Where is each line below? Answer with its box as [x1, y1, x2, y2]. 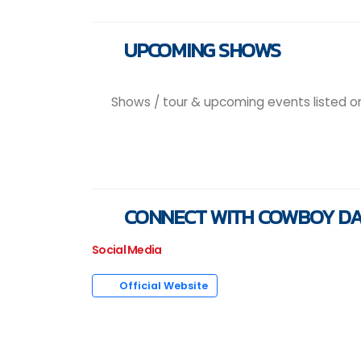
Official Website [117, 279, 209, 293]
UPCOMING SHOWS [120, 35, 280, 66]
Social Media [92, 242, 162, 259]
